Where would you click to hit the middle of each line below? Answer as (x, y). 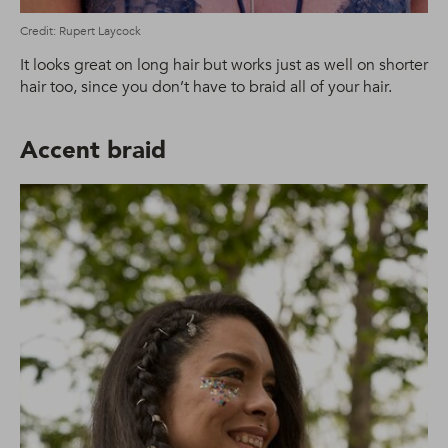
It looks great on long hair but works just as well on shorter (224, 64)
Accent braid (93, 150)
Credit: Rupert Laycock (80, 30)
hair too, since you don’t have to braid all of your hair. (206, 86)
